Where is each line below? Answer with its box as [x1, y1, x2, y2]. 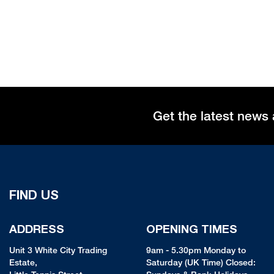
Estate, [9, 257, 37, 268]
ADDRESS [9, 222, 64, 236]
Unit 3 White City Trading [9, 245, 107, 256]
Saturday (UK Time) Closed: [146, 257, 256, 268]
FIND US [9, 187, 58, 203]
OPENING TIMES [146, 222, 237, 236]
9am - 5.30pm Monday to [146, 245, 246, 256]
